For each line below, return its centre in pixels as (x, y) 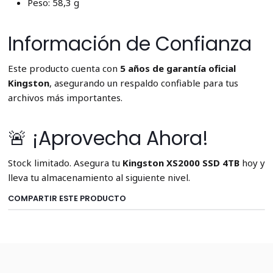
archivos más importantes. (65, 97)
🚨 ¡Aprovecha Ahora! (108, 139)
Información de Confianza (129, 44)
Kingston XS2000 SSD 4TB (181, 162)
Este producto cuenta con (64, 68)
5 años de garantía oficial (178, 68)
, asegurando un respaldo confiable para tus (144, 83)
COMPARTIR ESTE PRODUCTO (67, 198)
